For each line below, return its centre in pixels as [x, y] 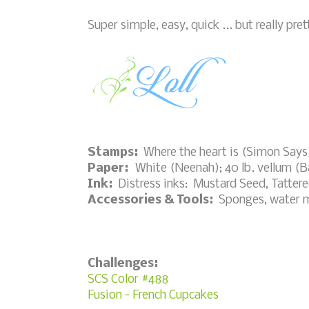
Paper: [111, 168]
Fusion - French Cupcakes [153, 295]
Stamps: [114, 152]
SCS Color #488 [128, 279]
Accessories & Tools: [150, 200]
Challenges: [123, 263]
